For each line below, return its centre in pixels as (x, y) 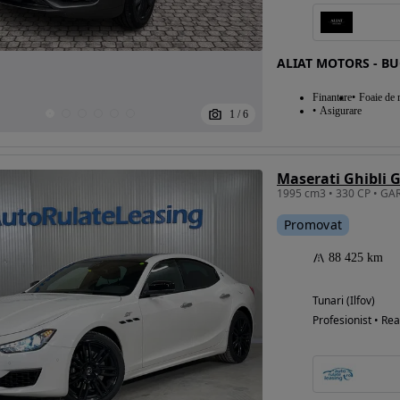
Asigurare (340, 111)
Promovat (313, 225)
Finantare (332, 98)
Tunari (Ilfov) (343, 301)
